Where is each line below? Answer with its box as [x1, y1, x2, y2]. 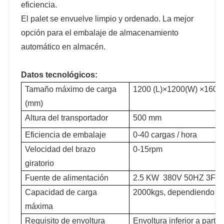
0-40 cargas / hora [133, 130, 197, 139]
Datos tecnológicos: [21, 70, 97, 79]
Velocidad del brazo [25, 144, 95, 153]
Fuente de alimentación [25, 173, 108, 182]
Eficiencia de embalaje [25, 130, 106, 139]
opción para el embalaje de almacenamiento [21, 28, 178, 37]
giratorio [25, 158, 54, 167]
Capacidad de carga [25, 187, 97, 196]
